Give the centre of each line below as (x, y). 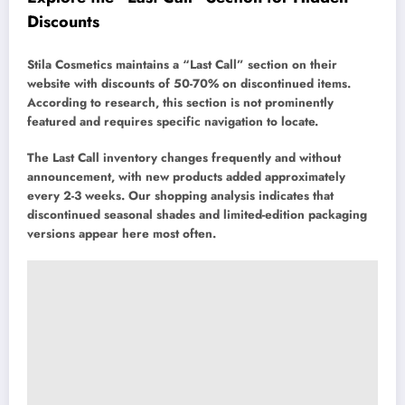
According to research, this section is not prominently (180, 102)
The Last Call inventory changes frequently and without (184, 158)
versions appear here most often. (122, 234)
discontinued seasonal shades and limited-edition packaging (197, 215)
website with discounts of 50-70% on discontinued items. (189, 83)
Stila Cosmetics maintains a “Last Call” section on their (182, 64)
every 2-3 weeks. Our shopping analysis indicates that (180, 196)
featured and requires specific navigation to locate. (173, 121)
